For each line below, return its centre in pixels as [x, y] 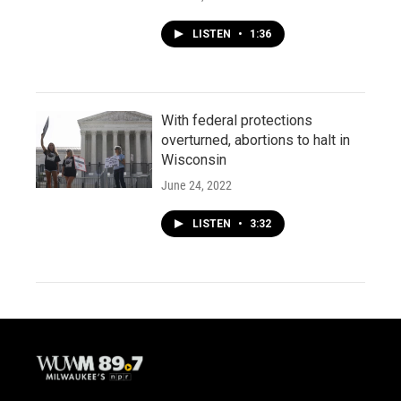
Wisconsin [194, 160]
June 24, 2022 [196, 185]
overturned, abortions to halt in [256, 140]
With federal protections [237, 120]
